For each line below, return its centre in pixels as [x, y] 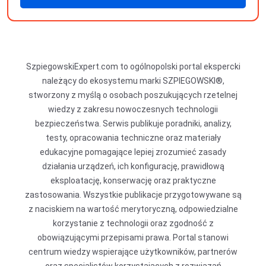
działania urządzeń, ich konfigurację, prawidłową [133, 166]
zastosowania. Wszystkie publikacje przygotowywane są [133, 195]
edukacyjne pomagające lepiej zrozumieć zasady [133, 152]
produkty [133, 24]
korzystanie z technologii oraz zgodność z [133, 223]
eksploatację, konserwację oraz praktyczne [133, 180]
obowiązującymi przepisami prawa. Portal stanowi [133, 237]
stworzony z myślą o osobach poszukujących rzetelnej [133, 95]
